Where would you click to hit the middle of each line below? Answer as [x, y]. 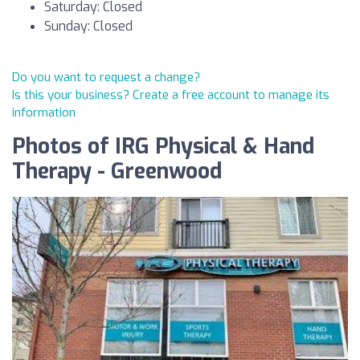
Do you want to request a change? [106, 77]
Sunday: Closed [88, 26]
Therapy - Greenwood [117, 172]
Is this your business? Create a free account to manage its [171, 95]
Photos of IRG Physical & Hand [163, 147]
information [44, 112]
